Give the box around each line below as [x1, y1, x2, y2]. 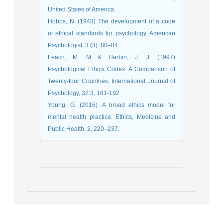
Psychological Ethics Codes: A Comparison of [48, 66, 175, 73]
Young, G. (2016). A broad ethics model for [48, 102, 175, 109]
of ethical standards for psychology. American [48, 30, 175, 37]
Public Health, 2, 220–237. [48, 125, 119, 133]
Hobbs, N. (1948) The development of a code [48, 18, 175, 25]
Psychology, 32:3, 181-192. [48, 90, 121, 97]
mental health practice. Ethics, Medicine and [48, 113, 175, 121]
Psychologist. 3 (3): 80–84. [48, 42, 119, 49]
